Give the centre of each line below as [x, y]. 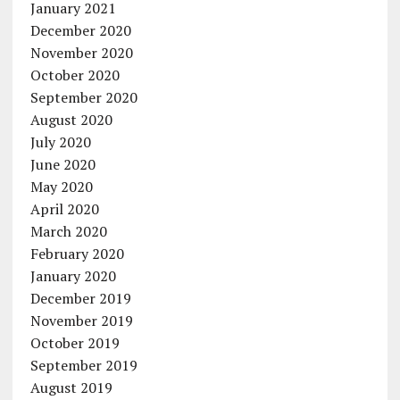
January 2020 [73, 276]
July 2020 [60, 142]
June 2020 [62, 164]
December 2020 [80, 30]
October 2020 [75, 75]
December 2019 [80, 298]
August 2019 [71, 387]
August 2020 [71, 120]
